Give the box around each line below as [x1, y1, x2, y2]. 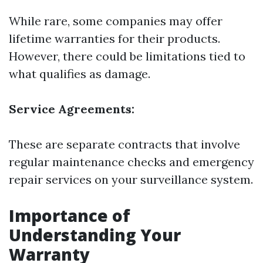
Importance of [9, 204, 130, 227]
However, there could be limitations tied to [9, 49, 245, 63]
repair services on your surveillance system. [9, 172, 253, 187]
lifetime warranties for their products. [9, 31, 220, 46]
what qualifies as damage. [9, 66, 150, 81]
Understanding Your [9, 224, 181, 246]
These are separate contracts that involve [9, 137, 240, 151]
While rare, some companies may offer [9, 14, 222, 28]
